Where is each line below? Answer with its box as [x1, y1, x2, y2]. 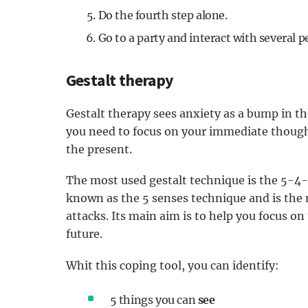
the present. [65, 142, 135, 157]
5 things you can [109, 292, 198, 307]
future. [65, 227, 102, 241]
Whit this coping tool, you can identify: [65, 258, 282, 272]
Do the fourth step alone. [98, 8, 228, 23]
